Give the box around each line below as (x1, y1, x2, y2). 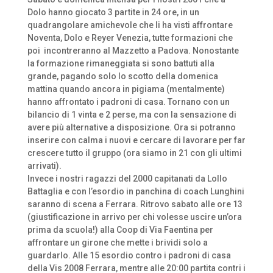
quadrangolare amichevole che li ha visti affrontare (27, 20, 233, 30)
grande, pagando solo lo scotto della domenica (27, 71, 218, 81)
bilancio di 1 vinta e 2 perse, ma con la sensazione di (27, 110, 236, 119)
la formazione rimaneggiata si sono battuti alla (27, 58, 214, 68)
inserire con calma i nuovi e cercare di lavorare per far (27, 135, 246, 145)
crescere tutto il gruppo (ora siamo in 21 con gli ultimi (27, 148, 242, 158)
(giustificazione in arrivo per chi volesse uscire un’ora (27, 212, 242, 222)
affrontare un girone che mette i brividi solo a (27, 238, 208, 247)
